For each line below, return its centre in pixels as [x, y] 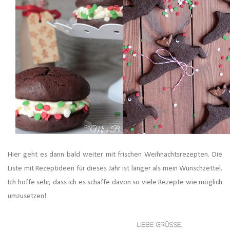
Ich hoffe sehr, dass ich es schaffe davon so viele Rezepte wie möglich [115, 182]
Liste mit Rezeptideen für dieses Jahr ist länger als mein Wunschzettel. [115, 168]
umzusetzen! [28, 196]
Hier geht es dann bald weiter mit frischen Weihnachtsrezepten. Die [115, 155]
